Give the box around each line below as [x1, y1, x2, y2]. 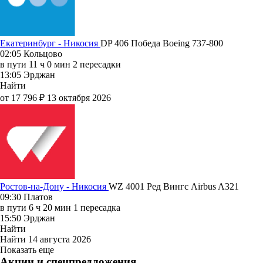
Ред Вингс [147, 181, 191, 191]
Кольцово [23, 48, 62, 59]
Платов [23, 191, 53, 202]
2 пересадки [73, 59, 121, 69]
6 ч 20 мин [29, 202, 71, 213]
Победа [131, 38, 163, 48]
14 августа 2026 [28, 234, 91, 244]
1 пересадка [73, 202, 120, 213]
